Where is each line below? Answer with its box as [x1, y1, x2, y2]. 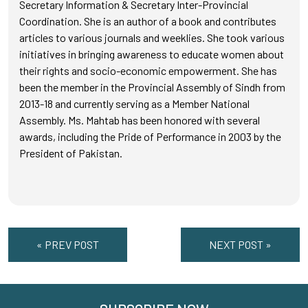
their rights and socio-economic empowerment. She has [19, 64, 277, 77]
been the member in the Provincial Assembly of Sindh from [19, 80, 285, 93]
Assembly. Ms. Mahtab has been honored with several [19, 113, 260, 126]
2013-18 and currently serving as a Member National [19, 97, 250, 110]
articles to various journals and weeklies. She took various [19, 31, 285, 44]
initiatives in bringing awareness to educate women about [19, 47, 284, 60]
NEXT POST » [209, 238, 272, 251]
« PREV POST [36, 238, 99, 251]
